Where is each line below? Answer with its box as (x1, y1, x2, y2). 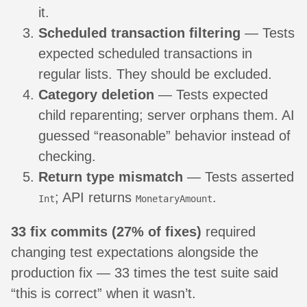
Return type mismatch (38, 169, 183, 185)
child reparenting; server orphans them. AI (38, 108, 295, 123)
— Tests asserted (183, 169, 294, 185)
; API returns (55, 190, 136, 206)
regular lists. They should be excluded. (38, 66, 272, 82)
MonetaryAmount (136, 193, 212, 205)
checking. (38, 149, 96, 164)
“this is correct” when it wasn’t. (11, 286, 196, 302)
